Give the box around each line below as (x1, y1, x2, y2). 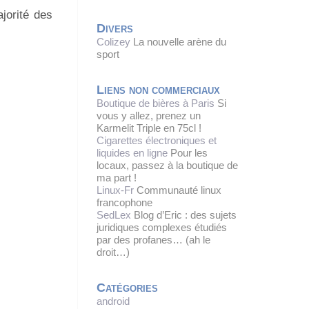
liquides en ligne (97, 147, 168, 159)
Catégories (97, 279, 158, 295)
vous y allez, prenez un (97, 110, 201, 122)
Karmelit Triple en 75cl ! (97, 122, 201, 134)
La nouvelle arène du (130, 36, 226, 48)
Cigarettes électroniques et (97, 134, 217, 147)
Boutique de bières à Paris (97, 97, 215, 110)
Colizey (97, 36, 130, 48)
